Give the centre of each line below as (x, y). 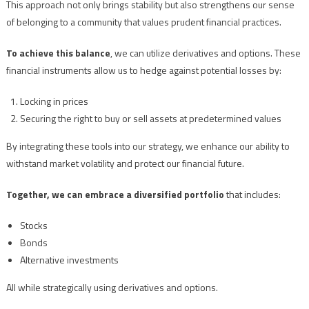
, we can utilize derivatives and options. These (205, 53)
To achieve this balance (58, 53)
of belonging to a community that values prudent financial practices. (143, 22)
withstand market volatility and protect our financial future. (125, 163)
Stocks (33, 226)
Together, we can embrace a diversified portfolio (115, 195)
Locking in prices (54, 101)
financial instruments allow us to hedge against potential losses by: (143, 70)
